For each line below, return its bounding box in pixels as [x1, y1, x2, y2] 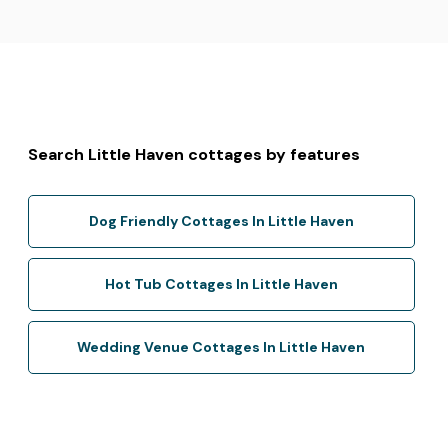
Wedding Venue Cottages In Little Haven [77, 337, 366, 356]
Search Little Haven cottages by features [28, 143, 361, 165]
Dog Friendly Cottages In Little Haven [88, 211, 354, 230]
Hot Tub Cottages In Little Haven [104, 274, 338, 293]
